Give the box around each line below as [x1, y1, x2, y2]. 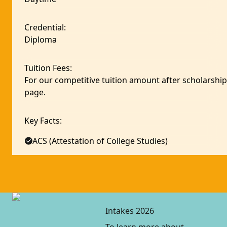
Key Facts [24, 115, 60, 126]
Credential [24, 22, 64, 33]
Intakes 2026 [105, 205, 154, 216]
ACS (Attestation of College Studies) [32, 135, 168, 146]
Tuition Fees [24, 62, 70, 73]
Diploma [24, 34, 57, 45]
